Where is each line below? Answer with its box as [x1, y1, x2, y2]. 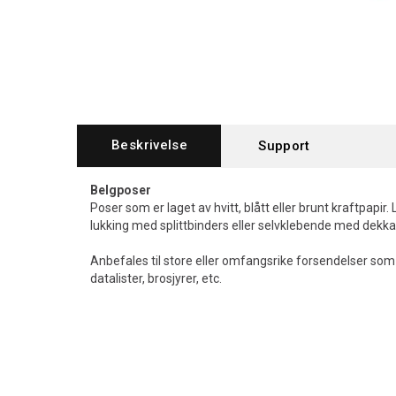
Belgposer [90, 183, 151, 197]
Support [258, 138, 310, 154]
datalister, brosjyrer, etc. [90, 271, 222, 286]
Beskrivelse [111, 137, 188, 153]
